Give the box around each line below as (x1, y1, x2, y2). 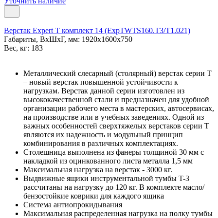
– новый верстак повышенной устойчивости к (23, 77, 178, 86)
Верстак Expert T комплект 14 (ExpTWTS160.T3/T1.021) (4, 26, 190, 35)
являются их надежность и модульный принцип (23, 130, 183, 139)
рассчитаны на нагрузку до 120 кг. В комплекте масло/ (23, 182, 204, 191)
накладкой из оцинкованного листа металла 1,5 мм (23, 156, 193, 165)
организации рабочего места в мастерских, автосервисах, (23, 104, 214, 112)
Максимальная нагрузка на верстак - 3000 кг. (23, 165, 172, 174)
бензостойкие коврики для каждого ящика (23, 191, 164, 200)
